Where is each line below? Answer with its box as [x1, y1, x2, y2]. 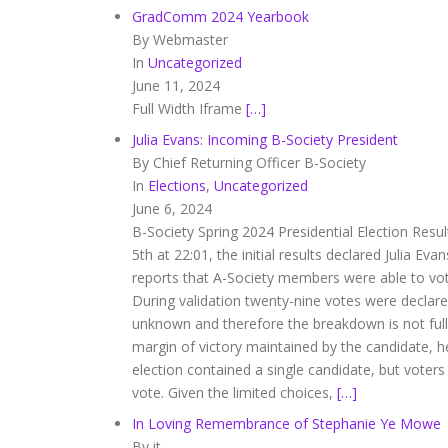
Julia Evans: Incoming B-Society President [132, 130, 398, 149]
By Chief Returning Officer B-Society [132, 153, 366, 172]
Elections [148, 176, 206, 195]
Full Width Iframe [132, 99, 242, 118]
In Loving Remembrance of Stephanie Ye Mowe [132, 414, 441, 433]
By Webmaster [132, 30, 228, 49]
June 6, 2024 [132, 199, 212, 218]
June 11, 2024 [132, 76, 220, 95]
